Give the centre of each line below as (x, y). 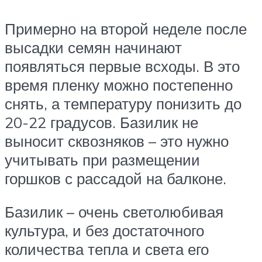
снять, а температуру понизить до (123, 103)
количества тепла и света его (107, 249)
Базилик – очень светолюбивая (114, 212)
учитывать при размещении (102, 159)
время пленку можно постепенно (119, 85)
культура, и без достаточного (104, 231)
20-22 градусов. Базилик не (101, 122)
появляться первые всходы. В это (122, 66)
